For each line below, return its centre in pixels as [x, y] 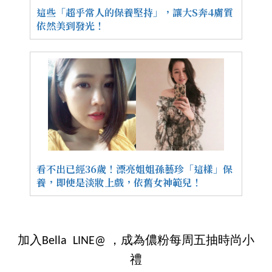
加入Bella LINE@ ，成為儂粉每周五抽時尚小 [136, 241]
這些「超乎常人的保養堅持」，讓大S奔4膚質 [135, 13]
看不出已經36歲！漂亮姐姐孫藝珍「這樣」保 [134, 169]
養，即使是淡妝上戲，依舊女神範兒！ [119, 183]
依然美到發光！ [70, 26]
